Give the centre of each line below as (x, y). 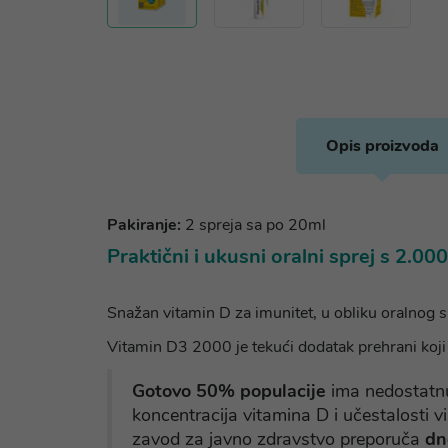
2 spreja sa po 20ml (253, 225)
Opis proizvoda (382, 146)
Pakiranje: (144, 225)
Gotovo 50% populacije (231, 391)
